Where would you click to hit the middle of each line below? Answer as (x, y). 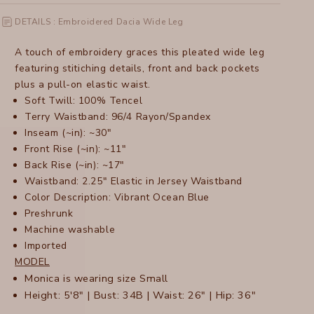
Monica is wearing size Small (96, 279)
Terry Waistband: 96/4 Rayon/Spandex (118, 117)
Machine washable (70, 230)
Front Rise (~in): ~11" (76, 149)
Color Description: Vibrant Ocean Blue (117, 198)
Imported (46, 246)
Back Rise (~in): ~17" (75, 165)
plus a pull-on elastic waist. (83, 85)
